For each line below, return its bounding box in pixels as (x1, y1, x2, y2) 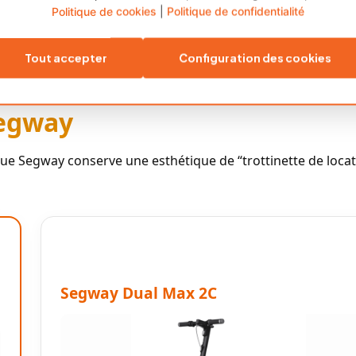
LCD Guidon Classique (157, 25, 289, 43)
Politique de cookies (52, 4, 157, 18)
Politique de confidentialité (167, 4, 304, 18)
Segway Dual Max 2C (60, 282, 217, 304)
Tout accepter (25, 50, 107, 65)
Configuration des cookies (179, 50, 331, 65)
